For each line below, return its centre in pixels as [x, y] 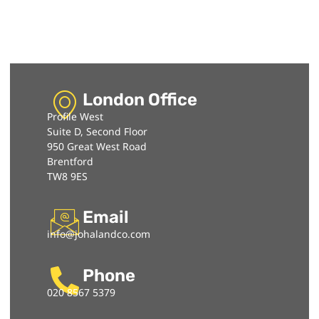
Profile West [75, 116]
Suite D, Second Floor [97, 131]
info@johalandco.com [99, 234]
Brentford [70, 161]
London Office [140, 100]
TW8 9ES [67, 176]
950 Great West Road [97, 146]
